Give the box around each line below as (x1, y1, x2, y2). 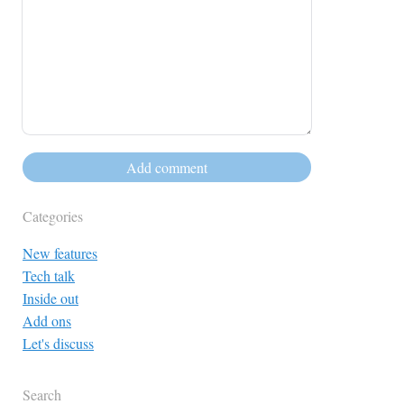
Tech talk (23, 266, 75, 286)
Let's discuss (23, 334, 94, 353)
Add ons (23, 311, 71, 331)
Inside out (23, 289, 78, 308)
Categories (23, 207, 83, 226)
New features (23, 243, 97, 263)
